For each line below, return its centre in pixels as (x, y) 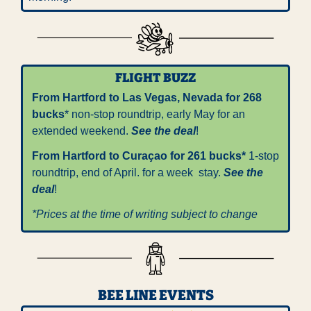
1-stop (262, 155)
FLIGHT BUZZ (155, 77)
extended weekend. (82, 131)
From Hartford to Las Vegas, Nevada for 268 (147, 97)
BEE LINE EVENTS (155, 295)
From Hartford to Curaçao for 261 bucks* (139, 155)
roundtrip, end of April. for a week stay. (128, 172)
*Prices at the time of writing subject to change (145, 214)
